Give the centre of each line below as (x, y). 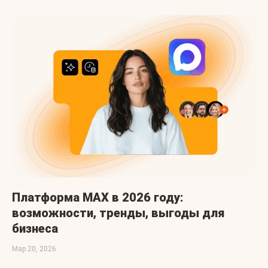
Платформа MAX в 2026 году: (98, 198)
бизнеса (35, 229)
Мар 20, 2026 (34, 249)
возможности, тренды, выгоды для (118, 213)
